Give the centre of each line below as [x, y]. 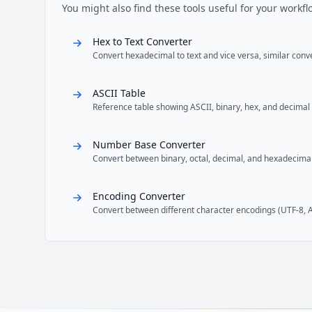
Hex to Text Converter [142, 41]
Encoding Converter [139, 196]
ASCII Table [119, 93]
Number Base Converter [149, 145]
